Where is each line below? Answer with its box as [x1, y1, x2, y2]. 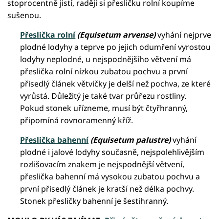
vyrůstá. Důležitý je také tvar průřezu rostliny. [20, 90, 187, 102]
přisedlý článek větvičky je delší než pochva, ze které [20, 78, 211, 89]
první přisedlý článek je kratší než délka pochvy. [20, 183, 195, 195]
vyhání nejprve [155, 29, 212, 41]
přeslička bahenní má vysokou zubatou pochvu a [20, 171, 200, 182]
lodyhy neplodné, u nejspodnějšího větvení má [20, 54, 192, 65]
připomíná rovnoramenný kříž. [20, 115, 133, 126]
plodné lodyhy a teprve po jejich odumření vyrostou [20, 42, 211, 53]
